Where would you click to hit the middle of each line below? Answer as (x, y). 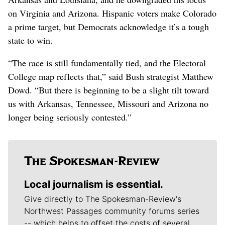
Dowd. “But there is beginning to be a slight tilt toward (108, 90)
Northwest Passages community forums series (112, 211)
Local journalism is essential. (94, 184)
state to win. (30, 40)
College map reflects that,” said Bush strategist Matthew (111, 76)
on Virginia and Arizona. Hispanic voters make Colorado (112, 13)
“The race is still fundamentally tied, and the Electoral (107, 63)
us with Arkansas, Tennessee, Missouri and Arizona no (108, 103)
